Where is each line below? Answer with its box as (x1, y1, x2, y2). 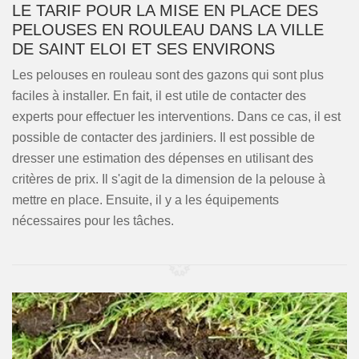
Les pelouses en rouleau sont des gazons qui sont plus (12, 68, 324, 82)
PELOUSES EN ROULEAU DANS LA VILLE (12, 21, 324, 38)
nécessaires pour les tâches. (12, 214, 174, 228)
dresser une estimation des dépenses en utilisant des (12, 151, 313, 165)
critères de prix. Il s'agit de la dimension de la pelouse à (12, 172, 325, 186)
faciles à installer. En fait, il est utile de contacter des (12, 89, 306, 103)
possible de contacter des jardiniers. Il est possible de (12, 131, 315, 144)
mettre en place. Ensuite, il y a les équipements (12, 193, 279, 207)
